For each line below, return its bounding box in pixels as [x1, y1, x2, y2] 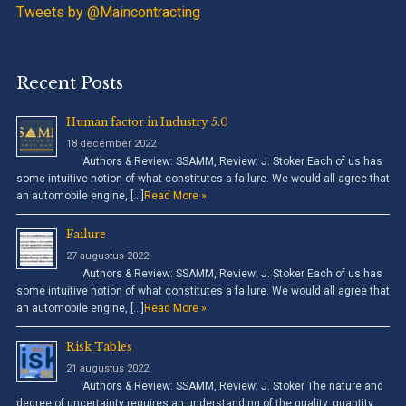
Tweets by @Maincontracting [15, 3, 200, 21]
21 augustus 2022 [65, 362, 149, 374]
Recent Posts [15, 72, 123, 93]
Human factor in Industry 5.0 [65, 114, 228, 129]
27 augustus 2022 [65, 249, 149, 262]
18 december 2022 [65, 137, 156, 150]
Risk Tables [65, 339, 132, 353]
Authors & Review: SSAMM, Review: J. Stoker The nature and [65, 379, 383, 392]
